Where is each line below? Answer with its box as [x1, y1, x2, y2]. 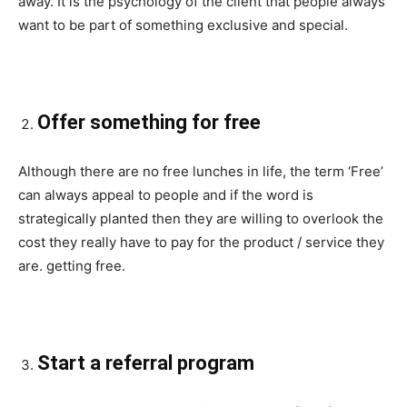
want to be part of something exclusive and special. [18, 16, 348, 35]
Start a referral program [37, 352, 254, 375]
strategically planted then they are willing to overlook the [18, 210, 383, 228]
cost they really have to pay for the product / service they [18, 233, 384, 252]
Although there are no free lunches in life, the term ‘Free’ [18, 163, 383, 181]
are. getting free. [18, 257, 125, 275]
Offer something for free [37, 111, 261, 134]
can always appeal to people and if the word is [18, 186, 313, 204]
